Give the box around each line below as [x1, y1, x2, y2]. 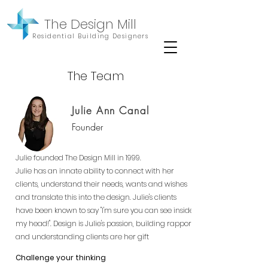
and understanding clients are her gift [16, 232, 149, 242]
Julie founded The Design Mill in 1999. [16, 153, 143, 163]
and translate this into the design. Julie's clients [16, 192, 176, 202]
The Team [68, 68, 124, 84]
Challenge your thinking [16, 252, 106, 263]
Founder [72, 120, 103, 133]
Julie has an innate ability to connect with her [16, 166, 174, 176]
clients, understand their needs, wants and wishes [16, 179, 187, 189]
